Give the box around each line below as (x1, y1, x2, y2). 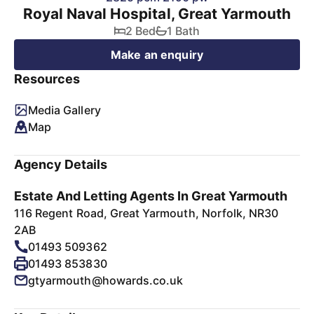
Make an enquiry (111, 48, 203, 62)
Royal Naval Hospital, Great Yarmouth (23, 5, 291, 22)
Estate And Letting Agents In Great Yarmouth (14, 189, 288, 203)
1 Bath (166, 24, 200, 38)
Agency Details (14, 157, 108, 172)
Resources (14, 71, 81, 86)
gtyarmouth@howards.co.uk (28, 273, 184, 287)
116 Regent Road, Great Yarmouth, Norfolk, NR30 (14, 206, 279, 220)
